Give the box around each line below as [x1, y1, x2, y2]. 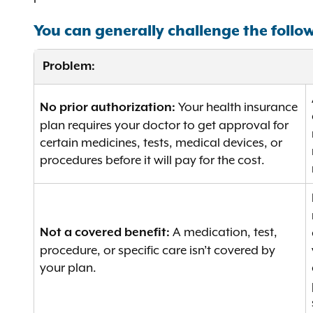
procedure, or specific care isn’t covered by [40, 243, 275, 257]
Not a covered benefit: [40, 226, 170, 240]
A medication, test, [170, 225, 277, 239]
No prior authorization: [40, 101, 175, 115]
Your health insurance [175, 100, 298, 114]
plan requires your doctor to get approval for [40, 118, 289, 132]
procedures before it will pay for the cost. [40, 153, 268, 167]
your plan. [40, 261, 99, 275]
